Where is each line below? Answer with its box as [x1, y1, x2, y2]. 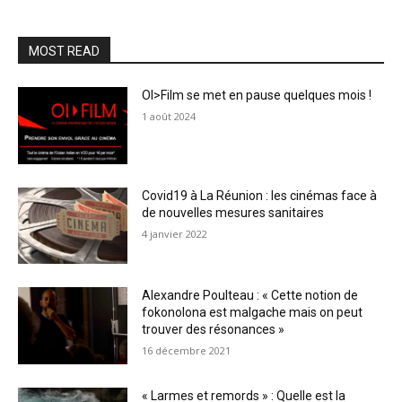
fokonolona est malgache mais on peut [142, 305, 363, 320]
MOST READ [29, 44, 100, 58]
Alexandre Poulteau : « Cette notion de [142, 288, 359, 303]
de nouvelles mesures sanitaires [142, 205, 325, 220]
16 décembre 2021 [142, 344, 232, 358]
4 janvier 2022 [142, 226, 208, 240]
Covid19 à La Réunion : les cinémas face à [142, 188, 378, 203]
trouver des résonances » [142, 322, 285, 337]
